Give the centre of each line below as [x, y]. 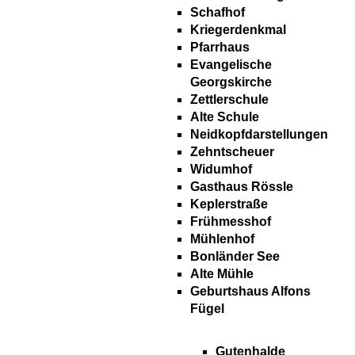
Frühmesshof [231, 222]
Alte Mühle [222, 274]
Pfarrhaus [220, 48]
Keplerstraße [229, 204]
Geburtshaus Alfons [250, 292]
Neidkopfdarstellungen [259, 135]
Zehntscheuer [232, 152]
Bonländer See [235, 257]
